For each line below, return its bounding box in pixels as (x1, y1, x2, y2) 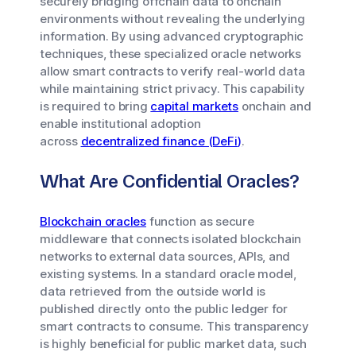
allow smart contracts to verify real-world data (40, 64, 305, 79)
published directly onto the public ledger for (40, 301, 288, 316)
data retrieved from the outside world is (40, 284, 266, 299)
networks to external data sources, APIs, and (40, 249, 291, 264)
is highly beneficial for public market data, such (40, 336, 308, 351)
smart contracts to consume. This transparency (40, 319, 309, 334)
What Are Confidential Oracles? (40, 170, 300, 192)
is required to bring (40, 99, 151, 114)
